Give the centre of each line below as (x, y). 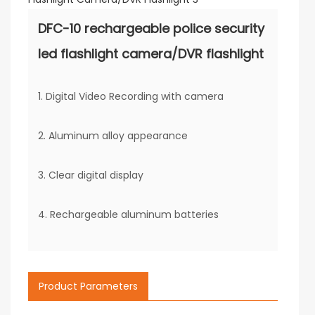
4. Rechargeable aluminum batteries (128, 214)
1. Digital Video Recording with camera (132, 96)
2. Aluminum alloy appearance (113, 136)
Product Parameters (88, 286)
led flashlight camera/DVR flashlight (151, 54)
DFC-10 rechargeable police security (151, 28)
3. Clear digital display (91, 175)
